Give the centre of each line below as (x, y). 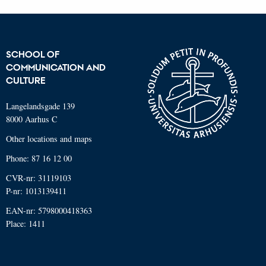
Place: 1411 (26, 224)
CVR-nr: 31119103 (39, 178)
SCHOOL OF (33, 54)
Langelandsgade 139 (40, 106)
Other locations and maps (49, 139)
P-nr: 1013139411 (36, 191)
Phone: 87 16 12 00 (39, 159)
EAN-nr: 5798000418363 (49, 211)
